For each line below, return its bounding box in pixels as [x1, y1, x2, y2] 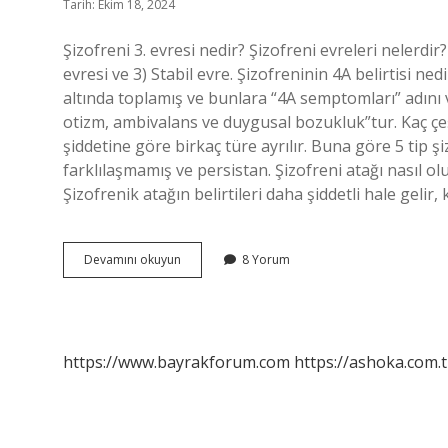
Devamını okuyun [84, 251, 181, 268]
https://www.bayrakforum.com [63, 351, 290, 373]
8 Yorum [242, 251, 290, 268]
